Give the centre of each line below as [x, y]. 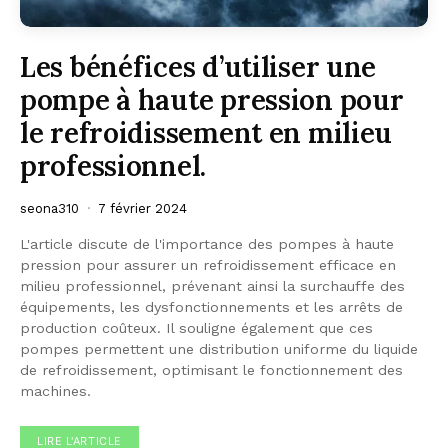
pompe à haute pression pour [212, 99]
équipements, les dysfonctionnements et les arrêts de [211, 306]
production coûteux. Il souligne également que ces [196, 327]
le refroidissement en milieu [206, 132]
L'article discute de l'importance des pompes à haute [207, 243]
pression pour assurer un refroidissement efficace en [208, 264]
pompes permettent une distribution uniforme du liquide [219, 348]
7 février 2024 [142, 208]
